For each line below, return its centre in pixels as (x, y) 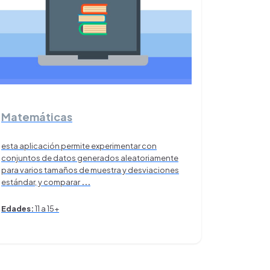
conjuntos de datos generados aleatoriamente (90, 158)
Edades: (17, 208)
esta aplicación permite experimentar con (79, 146)
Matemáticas (37, 116)
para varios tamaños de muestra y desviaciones (90, 170)
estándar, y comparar (41, 182)
